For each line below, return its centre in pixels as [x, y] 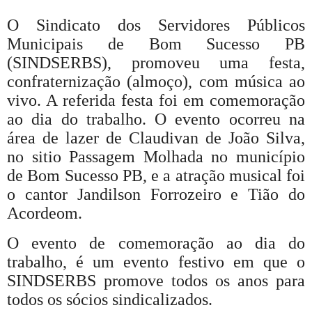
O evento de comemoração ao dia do [156, 243]
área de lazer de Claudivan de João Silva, [156, 138]
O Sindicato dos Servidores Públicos [156, 25]
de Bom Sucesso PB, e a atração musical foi [156, 175]
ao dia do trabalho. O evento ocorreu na [156, 119]
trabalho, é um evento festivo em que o [156, 262]
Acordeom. [47, 213]
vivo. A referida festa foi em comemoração [156, 100]
